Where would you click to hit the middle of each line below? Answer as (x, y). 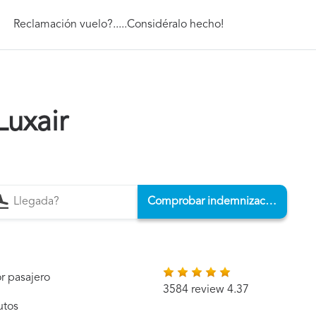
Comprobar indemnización (271, 202)
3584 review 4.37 (206, 290)
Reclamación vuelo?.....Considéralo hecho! (119, 24)
